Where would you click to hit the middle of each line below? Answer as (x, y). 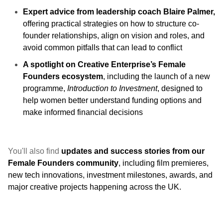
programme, (45, 88)
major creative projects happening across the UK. (95, 187)
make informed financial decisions (83, 112)
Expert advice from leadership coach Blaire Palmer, (119, 11)
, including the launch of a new (157, 76)
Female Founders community (63, 163)
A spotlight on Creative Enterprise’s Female (104, 64)
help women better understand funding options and (112, 100)
